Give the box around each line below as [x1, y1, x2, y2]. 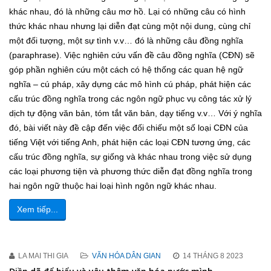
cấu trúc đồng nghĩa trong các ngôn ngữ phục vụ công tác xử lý [9, 94, 252, 104]
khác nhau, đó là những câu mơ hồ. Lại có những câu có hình [9, 7, 246, 17]
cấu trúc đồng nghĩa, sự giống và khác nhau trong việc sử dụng [9, 152, 252, 162]
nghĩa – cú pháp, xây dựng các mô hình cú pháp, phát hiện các [9, 79, 251, 90]
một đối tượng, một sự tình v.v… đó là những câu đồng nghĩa [9, 36, 243, 46]
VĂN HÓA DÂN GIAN [92, 252, 161, 261]
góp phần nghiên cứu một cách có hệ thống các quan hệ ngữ [9, 65, 243, 75]
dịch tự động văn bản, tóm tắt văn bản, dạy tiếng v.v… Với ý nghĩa [9, 108, 262, 119]
